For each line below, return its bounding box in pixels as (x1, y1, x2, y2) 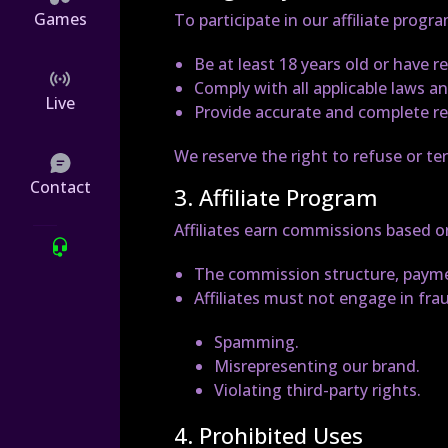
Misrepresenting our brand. (214, 355, 420, 377)
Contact (29, 175, 91, 198)
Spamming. (214, 331, 299, 353)
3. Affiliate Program (174, 182, 378, 212)
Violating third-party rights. (214, 379, 421, 401)
